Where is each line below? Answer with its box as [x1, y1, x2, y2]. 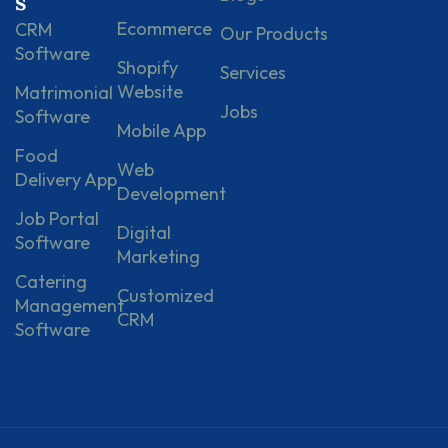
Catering [15, 269, 87, 293]
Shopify [117, 55, 179, 79]
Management [15, 293, 124, 317]
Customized [117, 283, 215, 307]
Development [117, 181, 227, 205]
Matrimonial [15, 80, 113, 104]
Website [117, 79, 184, 103]
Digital [117, 220, 172, 244]
